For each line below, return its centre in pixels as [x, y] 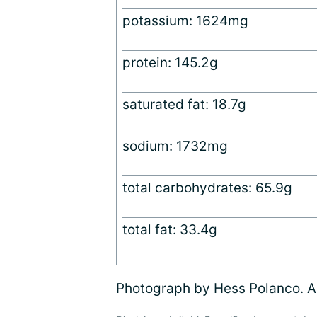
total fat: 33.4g [170, 230]
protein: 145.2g [170, 63]
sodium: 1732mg [175, 146]
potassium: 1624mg [185, 21]
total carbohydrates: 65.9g [207, 188]
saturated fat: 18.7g [184, 105]
